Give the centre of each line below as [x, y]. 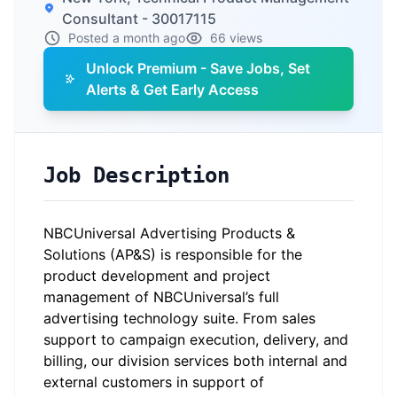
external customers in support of [154, 382]
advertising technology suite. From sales [179, 318]
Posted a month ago [127, 38]
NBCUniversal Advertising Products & [169, 233]
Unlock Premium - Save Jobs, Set [198, 68]
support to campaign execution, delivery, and [196, 339]
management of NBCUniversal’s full [161, 297]
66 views [236, 38]
